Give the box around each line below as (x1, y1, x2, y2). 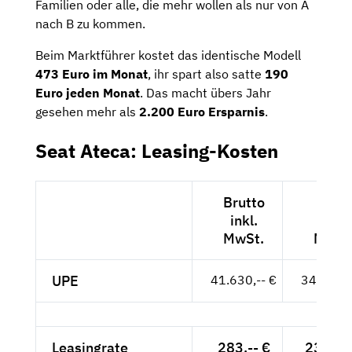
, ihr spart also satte (148, 65, 265, 82)
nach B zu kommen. (35, 15, 145, 31)
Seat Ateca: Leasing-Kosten (35, 137, 278, 163)
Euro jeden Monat (35, 84, 140, 101)
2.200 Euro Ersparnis (139, 103, 265, 119)
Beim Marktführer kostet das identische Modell (35, 46, 301, 63)
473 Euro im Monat (35, 65, 148, 82)
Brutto (222, 192, 265, 211)
